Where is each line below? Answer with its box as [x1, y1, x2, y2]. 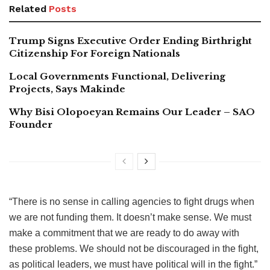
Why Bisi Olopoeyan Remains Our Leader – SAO [9, 106, 255, 118]
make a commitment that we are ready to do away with [9, 228, 239, 238]
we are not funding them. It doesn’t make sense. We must [9, 212, 251, 222]
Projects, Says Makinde [9, 83, 125, 95]
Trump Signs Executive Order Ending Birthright [9, 35, 252, 46]
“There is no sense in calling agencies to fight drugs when [9, 196, 254, 207]
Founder [9, 119, 52, 130]
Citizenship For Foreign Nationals [9, 48, 180, 59]
